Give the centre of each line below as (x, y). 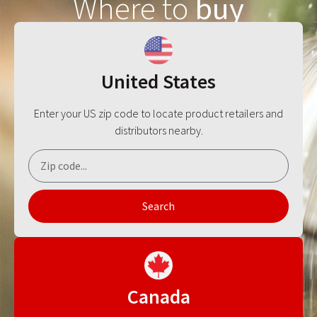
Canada (158, 296)
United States (158, 82)
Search (158, 206)
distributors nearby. (158, 131)
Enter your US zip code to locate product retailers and (158, 114)
